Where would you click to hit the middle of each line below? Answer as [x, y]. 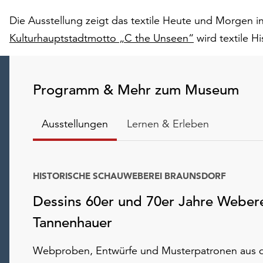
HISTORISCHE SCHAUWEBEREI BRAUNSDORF [129, 176]
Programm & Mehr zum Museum [136, 90]
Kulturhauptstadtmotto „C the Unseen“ [102, 38]
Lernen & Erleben [168, 124]
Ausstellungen [75, 124]
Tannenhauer [73, 222]
